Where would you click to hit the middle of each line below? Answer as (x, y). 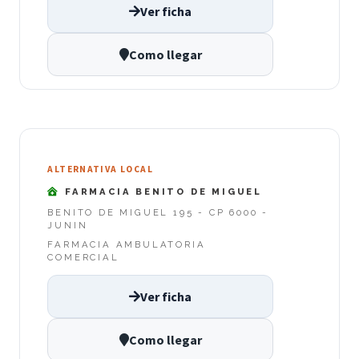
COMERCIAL (83, 258)
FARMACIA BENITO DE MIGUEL (161, 191)
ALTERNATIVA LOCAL (100, 169)
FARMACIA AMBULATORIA (127, 245)
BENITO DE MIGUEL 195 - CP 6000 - (158, 213)
